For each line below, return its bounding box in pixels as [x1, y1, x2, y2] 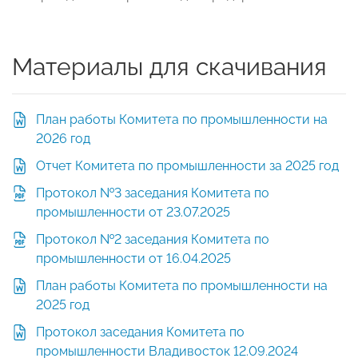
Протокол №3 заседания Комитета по [36, 185, 269, 201]
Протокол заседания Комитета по [36, 324, 245, 340]
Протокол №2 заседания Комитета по [36, 232, 269, 248]
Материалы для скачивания [12, 53, 327, 82]
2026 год [36, 131, 90, 147]
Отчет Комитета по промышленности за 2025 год [36, 158, 339, 174]
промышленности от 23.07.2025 [36, 205, 230, 221]
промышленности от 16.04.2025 [36, 251, 231, 267]
